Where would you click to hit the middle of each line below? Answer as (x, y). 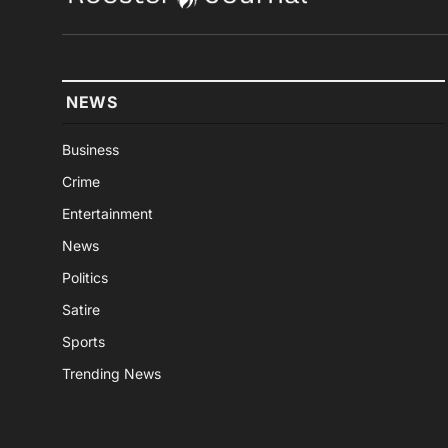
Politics (85, 278)
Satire (81, 310)
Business (90, 150)
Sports (83, 342)
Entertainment (107, 214)
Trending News (111, 374)
